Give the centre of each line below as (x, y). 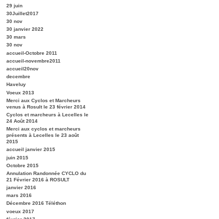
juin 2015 (17, 157)
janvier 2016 (21, 188)
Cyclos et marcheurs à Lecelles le (47, 114)
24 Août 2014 (22, 121)
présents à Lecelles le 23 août (43, 135)
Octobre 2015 (22, 165)
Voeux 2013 (20, 92)
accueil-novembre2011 (33, 61)
